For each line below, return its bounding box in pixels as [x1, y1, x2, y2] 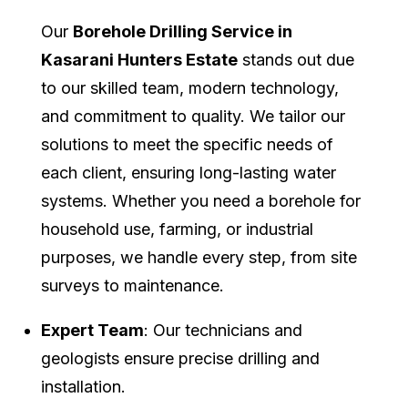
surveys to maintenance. [41, 276, 224, 296]
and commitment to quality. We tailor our [41, 107, 345, 127]
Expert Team [41, 321, 144, 341]
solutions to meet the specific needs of [41, 135, 333, 155]
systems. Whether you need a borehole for [41, 191, 361, 211]
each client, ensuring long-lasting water [41, 163, 336, 183]
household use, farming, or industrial [41, 219, 313, 240]
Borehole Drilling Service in [73, 22, 292, 42]
